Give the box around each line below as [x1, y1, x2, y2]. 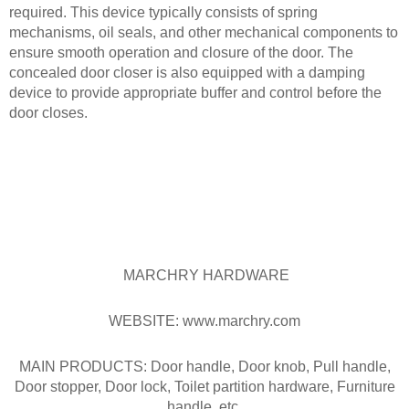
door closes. [9, 104, 88, 121]
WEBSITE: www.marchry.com [109, 312, 300, 329]
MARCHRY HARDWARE [120, 267, 289, 283]
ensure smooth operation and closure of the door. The [9, 44, 353, 60]
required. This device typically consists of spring [9, 4, 318, 20]
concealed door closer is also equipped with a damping [9, 64, 365, 80]
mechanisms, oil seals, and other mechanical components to [9, 24, 398, 40]
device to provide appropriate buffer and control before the [9, 84, 382, 100]
